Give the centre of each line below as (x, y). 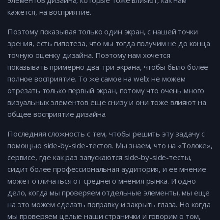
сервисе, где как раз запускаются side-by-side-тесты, (100, 157)
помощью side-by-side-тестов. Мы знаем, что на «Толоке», (110, 146)
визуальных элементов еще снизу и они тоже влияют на (107, 102)
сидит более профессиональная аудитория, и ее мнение (107, 169)
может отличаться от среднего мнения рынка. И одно (102, 181)
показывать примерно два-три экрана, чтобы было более (108, 67)
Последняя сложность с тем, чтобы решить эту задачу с (106, 134)
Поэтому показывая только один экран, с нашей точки (103, 32)
